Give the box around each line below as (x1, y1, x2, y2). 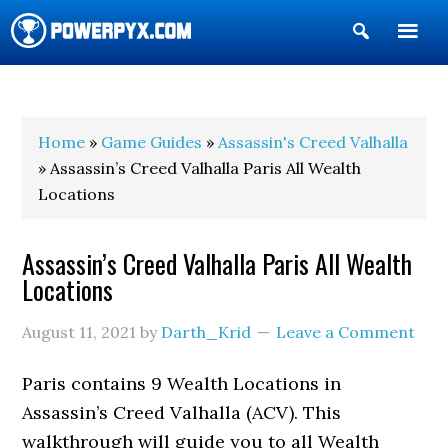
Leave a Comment (276, 322, 416, 342)
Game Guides (101, 132, 203, 152)
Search (371, 52, 432, 75)
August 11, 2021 (22, 322, 137, 342)
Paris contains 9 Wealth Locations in (22, 372, 342, 395)
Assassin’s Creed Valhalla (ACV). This (22, 401, 342, 424)
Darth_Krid (161, 322, 252, 342)
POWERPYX (11, 70, 121, 107)
